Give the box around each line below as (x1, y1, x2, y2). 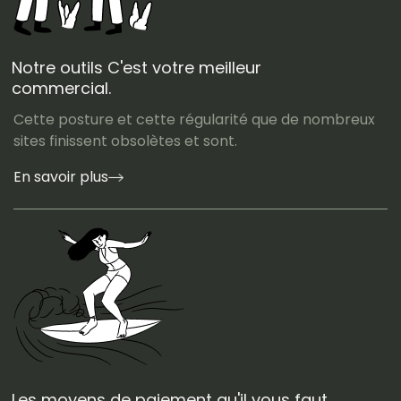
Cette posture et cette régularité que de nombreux (13, 108, 375, 130)
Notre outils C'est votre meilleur (12, 55, 261, 79)
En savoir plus (13, 166, 108, 187)
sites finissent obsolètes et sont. (13, 130, 237, 151)
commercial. (12, 76, 111, 99)
